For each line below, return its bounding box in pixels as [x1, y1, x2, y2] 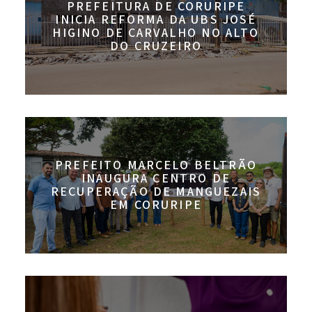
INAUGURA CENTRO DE [81, 169, 231, 187]
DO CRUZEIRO [110, 38, 202, 56]
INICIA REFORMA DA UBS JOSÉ [55, 11, 257, 29]
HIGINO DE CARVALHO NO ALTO [52, 24, 260, 42]
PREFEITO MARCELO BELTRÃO [55, 156, 257, 174]
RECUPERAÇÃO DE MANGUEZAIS [50, 182, 261, 201]
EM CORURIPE [110, 196, 202, 214]
